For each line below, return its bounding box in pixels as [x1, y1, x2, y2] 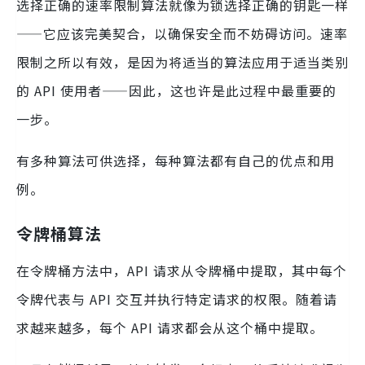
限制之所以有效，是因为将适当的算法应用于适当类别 [16, 51, 349, 72]
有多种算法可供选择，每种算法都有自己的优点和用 [16, 150, 335, 170]
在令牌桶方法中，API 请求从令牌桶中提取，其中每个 [16, 260, 347, 280]
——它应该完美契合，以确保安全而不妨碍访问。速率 [16, 23, 348, 43]
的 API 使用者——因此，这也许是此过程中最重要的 [16, 80, 336, 100]
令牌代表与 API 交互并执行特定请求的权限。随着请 [16, 288, 337, 309]
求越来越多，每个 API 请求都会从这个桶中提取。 [16, 317, 323, 337]
